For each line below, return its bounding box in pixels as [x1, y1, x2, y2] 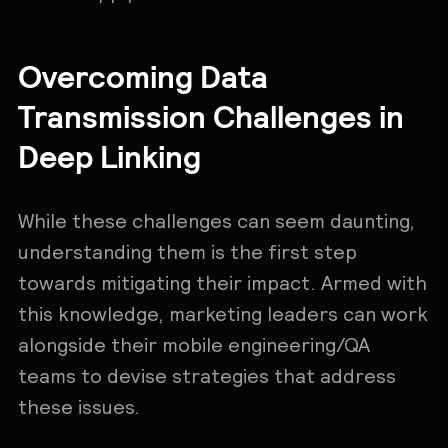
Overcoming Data [17, 55, 268, 94]
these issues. [17, 396, 140, 419]
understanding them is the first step [17, 241, 357, 264]
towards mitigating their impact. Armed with [17, 272, 427, 295]
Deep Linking [17, 135, 201, 174]
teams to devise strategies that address [17, 365, 396, 388]
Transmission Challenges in [17, 95, 404, 134]
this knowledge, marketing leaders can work [17, 303, 428, 326]
